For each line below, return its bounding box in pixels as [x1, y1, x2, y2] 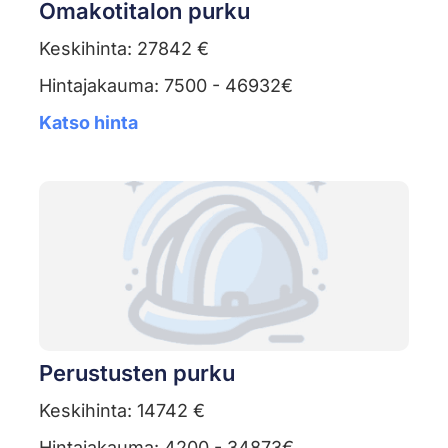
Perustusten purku [38, 360, 235, 387]
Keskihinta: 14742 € [38, 400, 205, 422]
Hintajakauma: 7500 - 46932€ [38, 75, 293, 97]
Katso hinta [38, 112, 138, 134]
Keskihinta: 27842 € [38, 38, 209, 60]
